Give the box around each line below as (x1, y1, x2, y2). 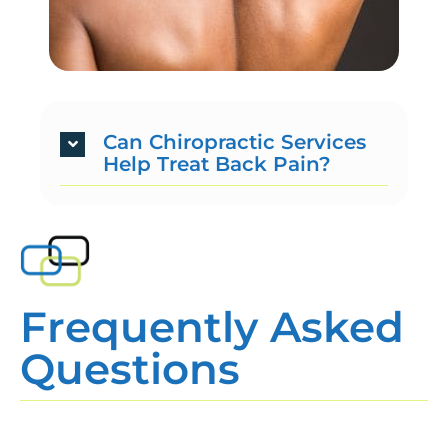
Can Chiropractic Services (103, 130, 366, 155)
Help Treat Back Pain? (103, 152, 331, 177)
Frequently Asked (20, 301, 404, 354)
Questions (20, 343, 240, 396)
